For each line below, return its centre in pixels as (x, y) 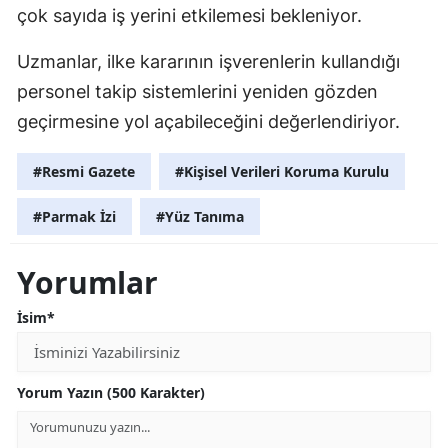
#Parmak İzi (74, 217)
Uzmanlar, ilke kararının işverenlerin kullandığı (208, 62)
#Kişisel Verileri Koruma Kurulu (282, 172)
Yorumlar (87, 283)
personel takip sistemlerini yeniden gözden (197, 92)
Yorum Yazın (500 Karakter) (111, 393)
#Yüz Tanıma (200, 217)
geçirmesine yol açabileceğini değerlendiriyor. (208, 122)
